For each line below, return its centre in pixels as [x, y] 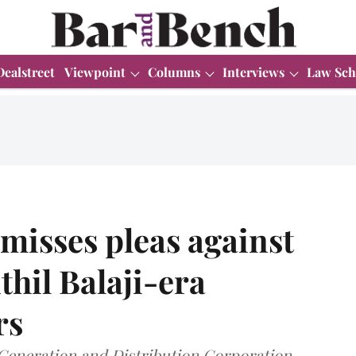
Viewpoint [95, 72]
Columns [174, 72]
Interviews [253, 72]
